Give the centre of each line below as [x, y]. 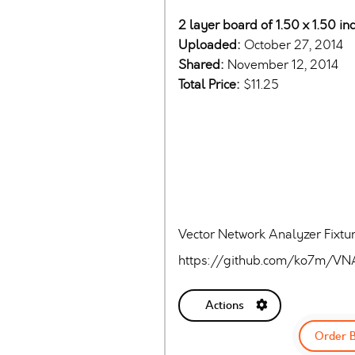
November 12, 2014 [283, 65]
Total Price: [211, 85]
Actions [224, 305]
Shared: [203, 65]
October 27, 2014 [294, 45]
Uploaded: [211, 45]
